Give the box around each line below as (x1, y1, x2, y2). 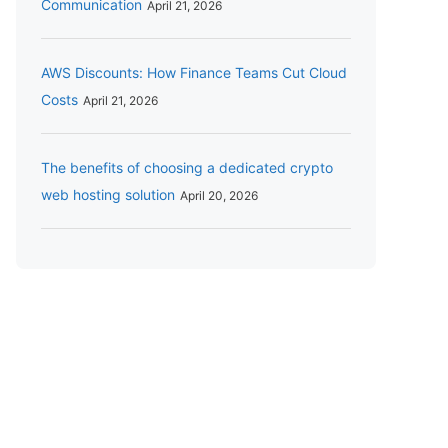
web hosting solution (41, 186, 175, 204)
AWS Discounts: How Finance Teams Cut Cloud (41, 64, 347, 82)
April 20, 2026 (180, 188, 258, 204)
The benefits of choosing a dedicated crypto (41, 159, 333, 177)
